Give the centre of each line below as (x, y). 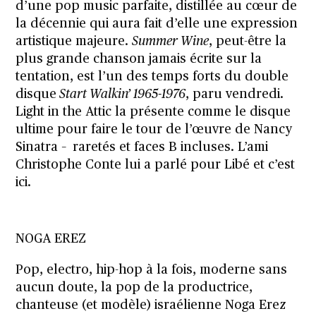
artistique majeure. (74, 41)
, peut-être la (248, 41)
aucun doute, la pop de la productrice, (134, 287)
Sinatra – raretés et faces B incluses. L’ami (142, 147)
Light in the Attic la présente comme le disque (153, 112)
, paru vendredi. (235, 94)
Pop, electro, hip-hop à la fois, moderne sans (152, 270)
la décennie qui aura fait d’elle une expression (157, 24)
